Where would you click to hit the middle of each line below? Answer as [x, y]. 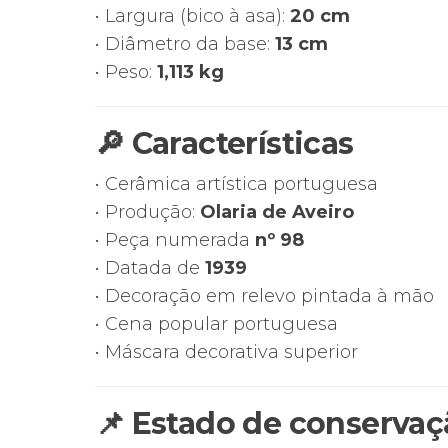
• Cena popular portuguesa [216, 324]
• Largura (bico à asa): [192, 16]
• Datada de [149, 268]
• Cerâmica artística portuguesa [236, 184]
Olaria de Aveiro [276, 212]
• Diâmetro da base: [184, 44]
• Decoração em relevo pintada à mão [264, 296]
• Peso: [125, 72]
